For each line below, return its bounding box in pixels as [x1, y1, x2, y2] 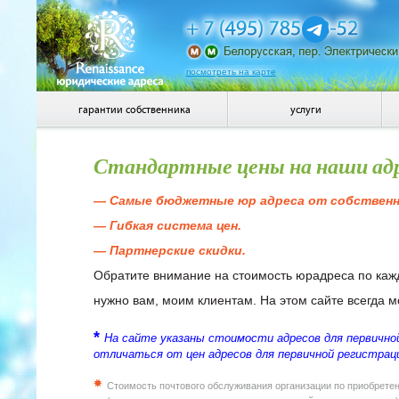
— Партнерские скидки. [93, 243, 246, 257]
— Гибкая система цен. [93, 218, 241, 232]
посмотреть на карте [185, 67, 276, 77]
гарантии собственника [78, 103, 191, 116]
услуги [289, 103, 322, 116]
